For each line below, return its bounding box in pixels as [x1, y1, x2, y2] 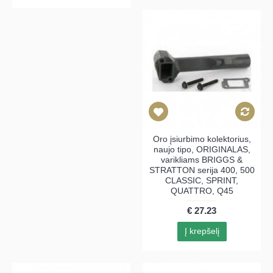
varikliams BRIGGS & [161, 155, 243, 165]
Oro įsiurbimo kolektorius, [152, 134, 251, 144]
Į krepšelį [184, 226, 219, 236]
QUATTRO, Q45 [170, 186, 233, 196]
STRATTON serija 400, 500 [149, 165, 255, 175]
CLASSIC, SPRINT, [165, 175, 238, 186]
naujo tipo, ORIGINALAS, [153, 144, 250, 155]
